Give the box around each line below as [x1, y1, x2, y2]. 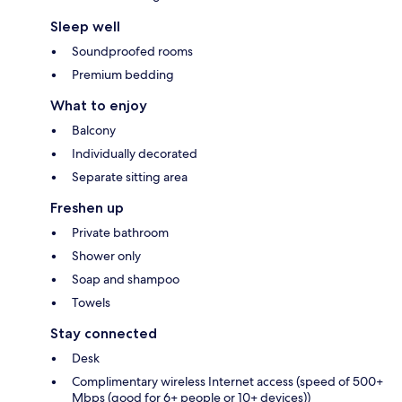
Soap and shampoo [72, 271, 179, 288]
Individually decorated [72, 145, 197, 162]
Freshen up [50, 199, 124, 217]
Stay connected [50, 325, 157, 343]
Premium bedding [72, 66, 174, 83]
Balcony [72, 122, 116, 139]
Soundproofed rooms [72, 43, 193, 60]
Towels [72, 294, 110, 311]
